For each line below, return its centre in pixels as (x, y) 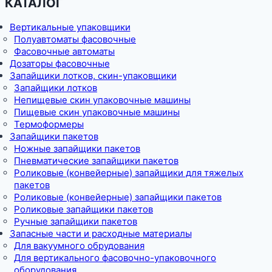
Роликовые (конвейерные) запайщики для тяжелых (129, 172)
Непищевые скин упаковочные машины (102, 100)
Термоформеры (49, 124)
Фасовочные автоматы (64, 51)
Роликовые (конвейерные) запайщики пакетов (118, 197)
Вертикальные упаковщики (70, 27)
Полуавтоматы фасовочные (75, 39)
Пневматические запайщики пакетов (96, 160)
